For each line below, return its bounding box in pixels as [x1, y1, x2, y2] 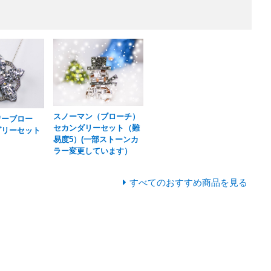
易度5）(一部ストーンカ [53, 134, 139, 144]
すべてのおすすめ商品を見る [129, 177, 247, 188]
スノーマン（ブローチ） [53, 111, 140, 121]
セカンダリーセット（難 [53, 123, 140, 132]
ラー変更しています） [53, 146, 132, 155]
